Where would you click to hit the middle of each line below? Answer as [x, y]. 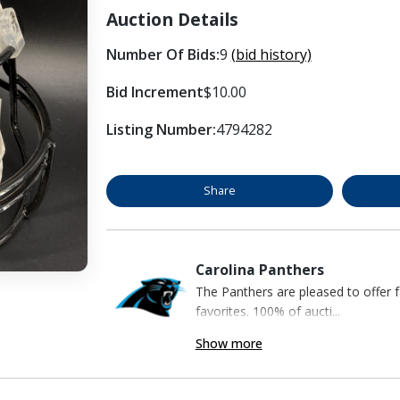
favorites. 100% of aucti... [267, 311]
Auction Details [172, 19]
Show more [229, 343]
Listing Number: [161, 129]
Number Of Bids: [162, 54]
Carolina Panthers [259, 269]
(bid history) [271, 54]
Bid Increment [154, 92]
